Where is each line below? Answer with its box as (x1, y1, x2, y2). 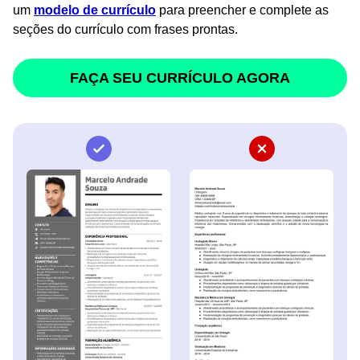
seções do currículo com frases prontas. (13, 22, 238, 37)
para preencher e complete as (156, 3, 329, 18)
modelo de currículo (34, 3, 156, 18)
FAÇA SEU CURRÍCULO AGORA (70, 70, 290, 87)
